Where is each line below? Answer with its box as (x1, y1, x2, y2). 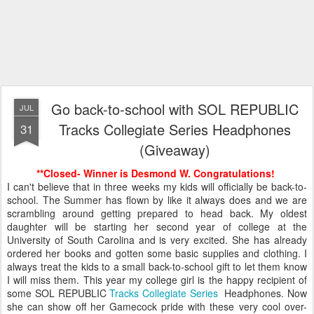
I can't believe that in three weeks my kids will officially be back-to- (7, 179, 307, 194)
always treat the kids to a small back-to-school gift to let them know (7, 259, 307, 274)
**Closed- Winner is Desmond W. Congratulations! (36, 166, 278, 181)
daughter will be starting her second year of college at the (7, 219, 307, 234)
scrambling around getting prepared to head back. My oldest (7, 206, 307, 221)
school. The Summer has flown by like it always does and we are (7, 193, 307, 207)
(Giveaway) (139, 139, 210, 161)
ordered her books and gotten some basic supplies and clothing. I (7, 246, 307, 261)
